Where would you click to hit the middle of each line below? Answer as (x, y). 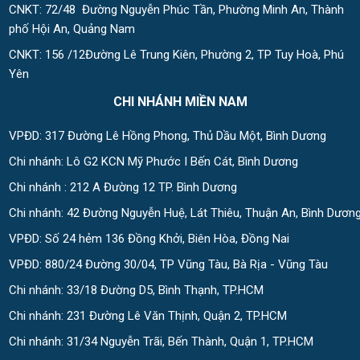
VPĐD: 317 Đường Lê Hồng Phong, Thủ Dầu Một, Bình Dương (168, 136)
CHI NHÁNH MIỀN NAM (180, 102)
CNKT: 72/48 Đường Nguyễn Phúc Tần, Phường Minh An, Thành (176, 10)
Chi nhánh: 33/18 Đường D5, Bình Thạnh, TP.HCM (136, 290)
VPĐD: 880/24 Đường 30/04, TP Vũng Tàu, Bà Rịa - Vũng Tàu (168, 265)
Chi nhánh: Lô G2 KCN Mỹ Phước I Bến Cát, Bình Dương (153, 162)
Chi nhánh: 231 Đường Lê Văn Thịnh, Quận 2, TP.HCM (148, 316)
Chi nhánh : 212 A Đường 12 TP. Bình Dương (123, 188)
